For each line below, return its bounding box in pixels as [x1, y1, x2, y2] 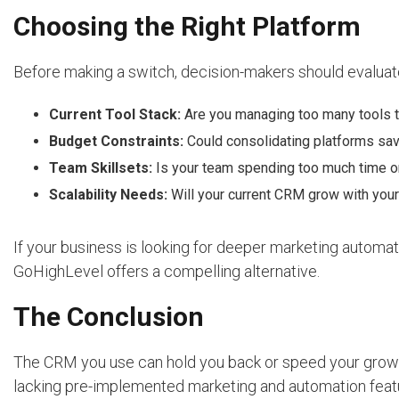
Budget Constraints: [49, 133, 183, 151]
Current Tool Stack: [49, 106, 181, 124]
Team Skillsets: [49, 159, 152, 177]
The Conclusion [13, 301, 204, 333]
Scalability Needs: [49, 186, 167, 204]
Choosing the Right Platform [13, 11, 361, 43]
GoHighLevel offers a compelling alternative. [13, 262, 320, 281]
